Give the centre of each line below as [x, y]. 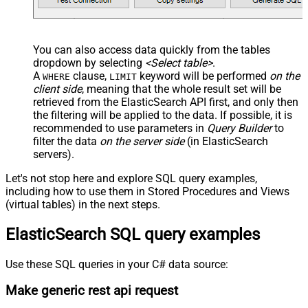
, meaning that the [127, 89]
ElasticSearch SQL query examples [133, 234]
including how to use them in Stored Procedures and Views [147, 191]
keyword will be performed [203, 76]
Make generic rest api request [92, 291]
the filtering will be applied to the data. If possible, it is [163, 115]
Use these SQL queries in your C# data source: [117, 264]
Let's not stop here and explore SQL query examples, [131, 178]
